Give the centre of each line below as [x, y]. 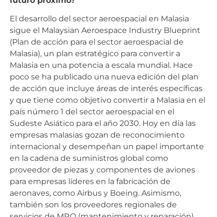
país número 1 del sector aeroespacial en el [92, 112]
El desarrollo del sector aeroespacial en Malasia [99, 19]
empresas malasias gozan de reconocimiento [97, 135]
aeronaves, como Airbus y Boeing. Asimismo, [95, 193]
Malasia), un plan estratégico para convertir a [95, 54]
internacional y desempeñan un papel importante [107, 147]
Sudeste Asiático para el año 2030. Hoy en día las [103, 124]
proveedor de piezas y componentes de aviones [102, 170]
